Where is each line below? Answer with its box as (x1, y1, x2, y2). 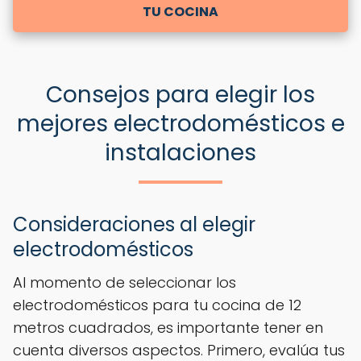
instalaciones (105, 136, 256, 168)
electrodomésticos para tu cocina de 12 (13, 294, 301, 315)
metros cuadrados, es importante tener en (13, 317, 323, 338)
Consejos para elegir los (46, 78, 315, 110)
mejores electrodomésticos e (16, 107, 345, 139)
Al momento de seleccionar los (13, 272, 236, 293)
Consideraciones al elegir (13, 210, 255, 238)
